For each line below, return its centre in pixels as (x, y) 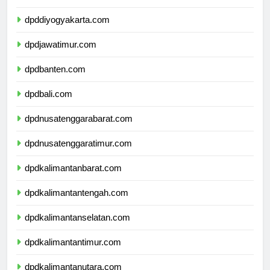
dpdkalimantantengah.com (77, 204)
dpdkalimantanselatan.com (77, 228)
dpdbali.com (49, 105)
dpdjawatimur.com (61, 55)
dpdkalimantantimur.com (73, 253)
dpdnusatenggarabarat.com (79, 130)
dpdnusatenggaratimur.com (78, 154)
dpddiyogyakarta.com (67, 31)
